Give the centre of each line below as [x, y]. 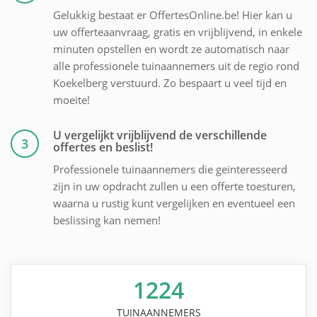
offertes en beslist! [103, 148]
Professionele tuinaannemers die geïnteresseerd [170, 169]
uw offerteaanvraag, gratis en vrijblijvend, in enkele [178, 32]
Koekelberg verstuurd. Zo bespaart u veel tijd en [170, 83]
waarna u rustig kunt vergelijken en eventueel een [174, 203]
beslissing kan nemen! [107, 220]
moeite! [71, 100]
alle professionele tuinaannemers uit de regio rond [176, 66]
